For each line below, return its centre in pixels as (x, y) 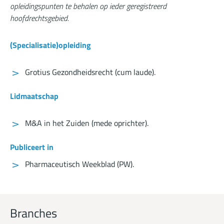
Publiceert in (32, 147)
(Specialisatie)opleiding (50, 45)
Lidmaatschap (34, 96)
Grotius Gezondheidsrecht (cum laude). (90, 72)
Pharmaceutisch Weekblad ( (72, 164)
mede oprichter (119, 123)
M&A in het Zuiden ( (59, 123)
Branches (33, 213)
